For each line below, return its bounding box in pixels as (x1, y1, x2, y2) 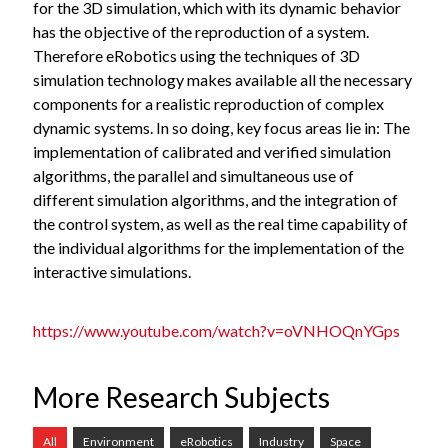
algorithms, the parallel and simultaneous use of (32, 165, 354, 185)
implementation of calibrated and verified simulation (32, 141, 391, 161)
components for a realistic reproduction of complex (32, 93, 384, 113)
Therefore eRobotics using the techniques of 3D (32, 45, 360, 65)
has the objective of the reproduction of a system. (32, 21, 369, 41)
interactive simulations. (32, 261, 191, 281)
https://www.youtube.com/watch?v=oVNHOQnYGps (32, 320, 400, 340)
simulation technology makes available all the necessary (32, 69, 412, 89)
